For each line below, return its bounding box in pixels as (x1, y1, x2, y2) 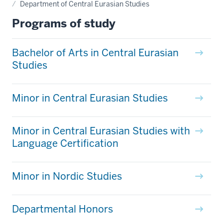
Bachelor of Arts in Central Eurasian (12, 46, 179, 59)
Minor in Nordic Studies (12, 169, 122, 183)
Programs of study (12, 15, 115, 31)
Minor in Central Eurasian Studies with (12, 124, 190, 137)
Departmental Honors (12, 202, 113, 216)
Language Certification (12, 136, 118, 150)
